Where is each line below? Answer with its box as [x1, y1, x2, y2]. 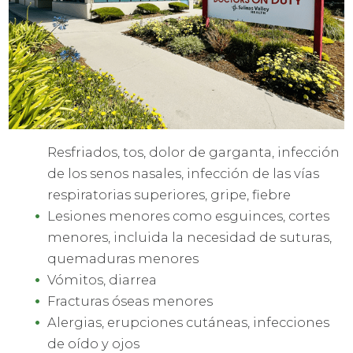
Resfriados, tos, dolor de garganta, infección [47, 144, 340, 161]
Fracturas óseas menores [47, 293, 214, 310]
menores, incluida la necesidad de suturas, [47, 229, 333, 246]
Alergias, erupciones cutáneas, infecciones [47, 314, 330, 331]
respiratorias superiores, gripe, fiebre [47, 187, 292, 203]
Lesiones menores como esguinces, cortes [47, 208, 330, 225]
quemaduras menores [47, 251, 199, 267]
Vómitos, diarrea [47, 272, 158, 288]
